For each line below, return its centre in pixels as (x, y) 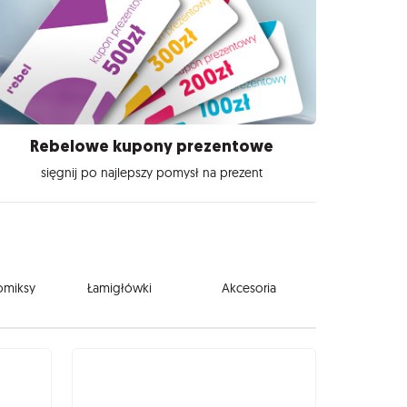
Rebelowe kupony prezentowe (152, 147)
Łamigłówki (119, 288)
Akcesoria (248, 288)
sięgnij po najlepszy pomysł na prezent (152, 172)
